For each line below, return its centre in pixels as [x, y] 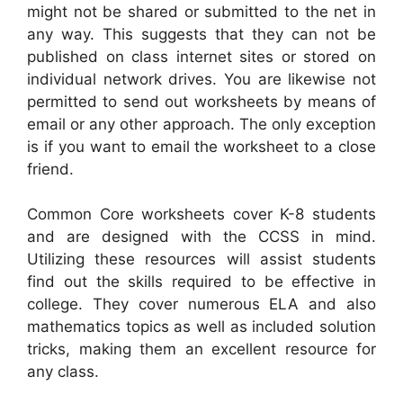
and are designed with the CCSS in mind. [201, 237]
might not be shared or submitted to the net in [201, 11]
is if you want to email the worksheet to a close [201, 146]
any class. [63, 372]
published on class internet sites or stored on [201, 56]
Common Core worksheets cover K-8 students [201, 215]
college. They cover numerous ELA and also [201, 304]
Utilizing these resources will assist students [201, 260]
